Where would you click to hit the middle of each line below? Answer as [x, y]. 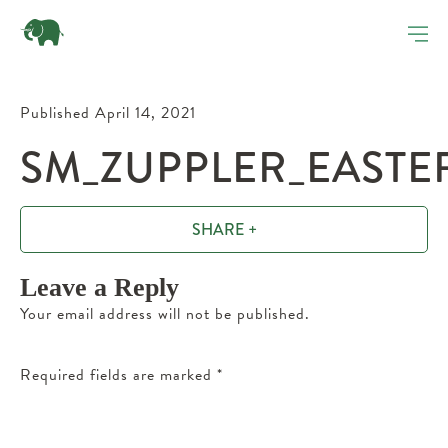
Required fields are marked [118, 375]
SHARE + [224, 229]
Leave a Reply [99, 287]
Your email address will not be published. [165, 314]
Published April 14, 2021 [108, 113]
